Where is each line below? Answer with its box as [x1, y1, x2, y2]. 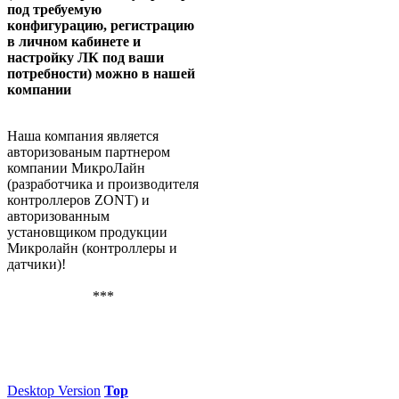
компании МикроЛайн [7, 160, 145, 176]
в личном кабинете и [7, 34, 141, 50]
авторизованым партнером [7, 144, 170, 160]
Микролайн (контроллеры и [7, 240, 177, 256]
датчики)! [7, 256, 66, 273]
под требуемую [7, 2, 102, 18]
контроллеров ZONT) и [7, 192, 150, 208]
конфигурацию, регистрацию [7, 18, 194, 34]
